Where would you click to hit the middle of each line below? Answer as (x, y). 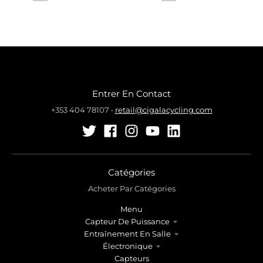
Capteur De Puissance (127, 221)
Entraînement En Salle (127, 233)
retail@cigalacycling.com (163, 110)
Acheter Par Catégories (131, 189)
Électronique (127, 246)
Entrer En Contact (131, 93)
